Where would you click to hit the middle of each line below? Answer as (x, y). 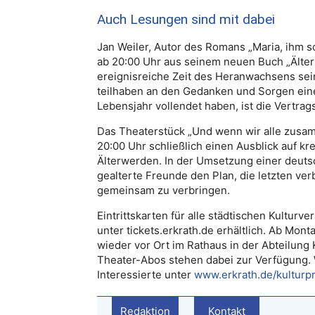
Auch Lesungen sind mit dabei (186, 19)
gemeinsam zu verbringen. (163, 190)
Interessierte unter (146, 275)
